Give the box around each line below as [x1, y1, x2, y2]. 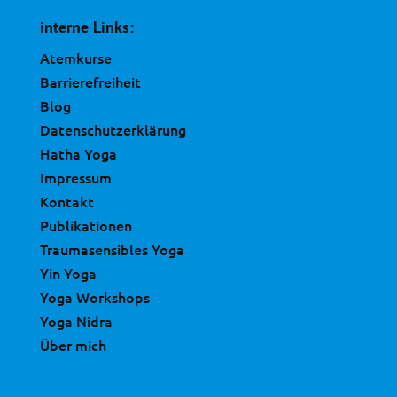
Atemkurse [39, 47, 112, 67]
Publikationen [39, 214, 132, 235]
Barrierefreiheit [39, 71, 141, 91]
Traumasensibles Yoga [39, 238, 184, 259]
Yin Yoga [39, 262, 97, 283]
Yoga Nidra [39, 310, 113, 331]
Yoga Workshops [39, 286, 150, 307]
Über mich [39, 334, 106, 354]
